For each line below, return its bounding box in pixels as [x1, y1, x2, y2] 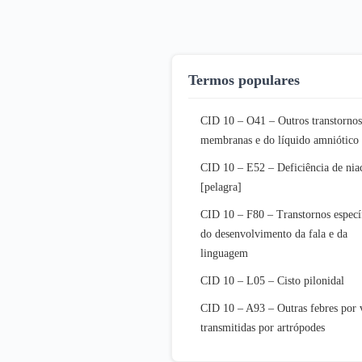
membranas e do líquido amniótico [200, 133, 359, 146]
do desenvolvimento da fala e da [200, 227, 347, 240]
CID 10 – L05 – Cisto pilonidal [200, 274, 344, 287]
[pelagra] [200, 180, 242, 193]
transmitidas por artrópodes [200, 321, 325, 334]
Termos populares [188, 71, 300, 88]
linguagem [200, 246, 248, 259]
